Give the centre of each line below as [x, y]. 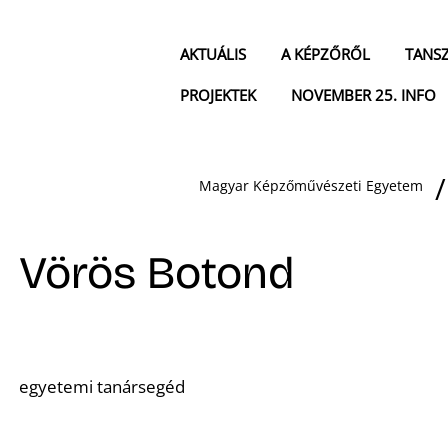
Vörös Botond [157, 272]
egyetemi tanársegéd [102, 386]
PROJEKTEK [218, 95]
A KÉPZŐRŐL [325, 54]
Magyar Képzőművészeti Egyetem [310, 186]
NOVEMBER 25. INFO [363, 95]
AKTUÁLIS [213, 54]
